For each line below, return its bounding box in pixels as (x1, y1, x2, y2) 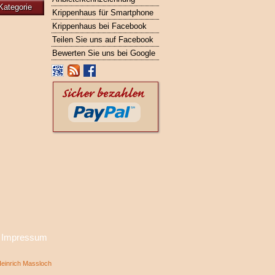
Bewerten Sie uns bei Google (52, 48, 155, 58)
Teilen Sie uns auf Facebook (52, 35, 153, 44)
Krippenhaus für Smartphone (52, 8, 153, 17)
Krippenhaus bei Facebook (52, 21, 147, 31)
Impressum (1, 233, 47, 242)
